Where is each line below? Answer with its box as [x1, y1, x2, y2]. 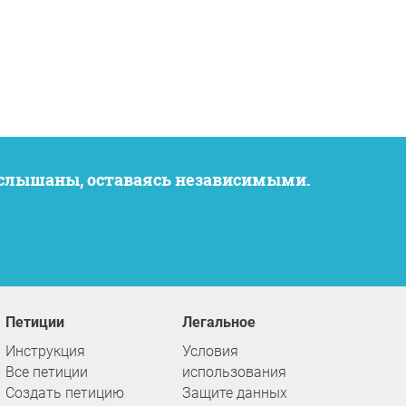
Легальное [192, 314, 256, 331]
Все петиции [5, 363, 88, 381]
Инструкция [5, 343, 85, 360]
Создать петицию [5, 384, 124, 401]
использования [182, 363, 286, 381]
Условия [182, 343, 238, 360]
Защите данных [182, 384, 287, 401]
